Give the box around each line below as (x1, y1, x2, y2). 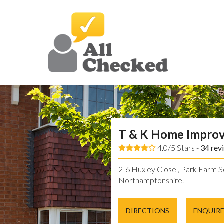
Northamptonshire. (118, 175, 184, 185)
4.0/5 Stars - (156, 143, 200, 153)
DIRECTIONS (126, 206, 169, 215)
